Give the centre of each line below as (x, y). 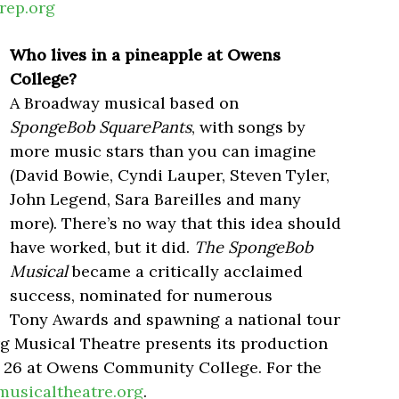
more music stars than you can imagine (163, 151)
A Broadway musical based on (124, 103)
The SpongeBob (253, 248)
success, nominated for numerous (141, 296)
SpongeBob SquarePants (101, 127)
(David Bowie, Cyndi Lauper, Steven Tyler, (170, 175)
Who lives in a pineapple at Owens (145, 55)
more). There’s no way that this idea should (175, 224)
